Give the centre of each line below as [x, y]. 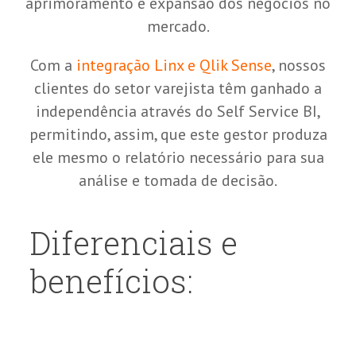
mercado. [178, 27]
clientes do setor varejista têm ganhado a [178, 89]
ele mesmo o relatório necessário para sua [178, 158]
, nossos [299, 66]
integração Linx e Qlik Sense [172, 66]
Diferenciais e [133, 243]
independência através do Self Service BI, [178, 112]
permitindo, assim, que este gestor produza [178, 135]
